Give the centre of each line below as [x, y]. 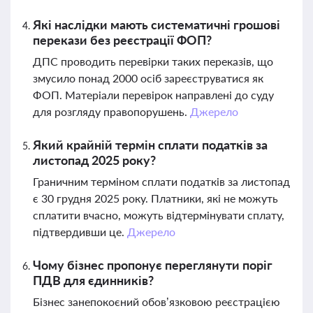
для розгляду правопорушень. [111, 111]
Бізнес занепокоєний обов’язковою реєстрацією [156, 301]
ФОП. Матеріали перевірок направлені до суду [153, 95]
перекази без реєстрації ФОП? [122, 40]
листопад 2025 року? [94, 160]
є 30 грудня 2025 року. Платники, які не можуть [155, 198]
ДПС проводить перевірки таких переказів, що [153, 61]
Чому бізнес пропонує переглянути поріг [153, 265]
